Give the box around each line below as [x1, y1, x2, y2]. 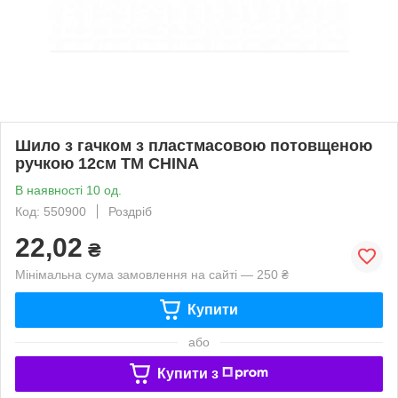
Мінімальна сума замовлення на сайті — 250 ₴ [15, 267, 289, 282]
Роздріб [108, 203, 152, 219]
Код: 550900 [15, 203, 86, 219]
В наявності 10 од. [15, 182, 122, 197]
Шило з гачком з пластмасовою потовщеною [15, 136, 372, 155]
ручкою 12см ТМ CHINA [15, 154, 199, 172]
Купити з [156, 365, 219, 381]
